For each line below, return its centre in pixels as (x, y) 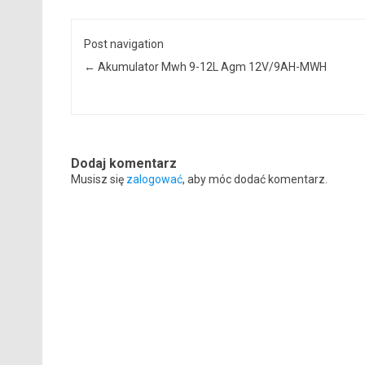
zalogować (154, 179)
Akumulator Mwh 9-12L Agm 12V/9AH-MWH (211, 66)
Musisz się (98, 179)
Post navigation (124, 44)
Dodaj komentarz (123, 163)
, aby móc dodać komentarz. (255, 179)
